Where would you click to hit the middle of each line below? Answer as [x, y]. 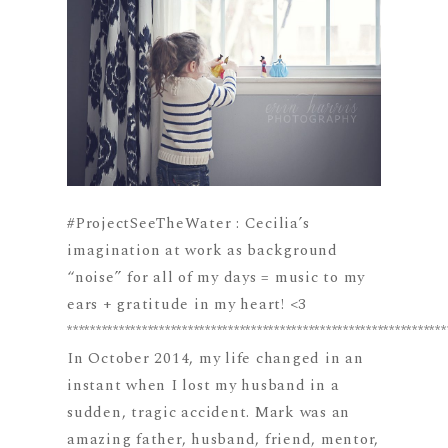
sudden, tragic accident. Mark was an [209, 413]
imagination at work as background [202, 251]
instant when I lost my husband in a [203, 386]
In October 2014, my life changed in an [215, 359]
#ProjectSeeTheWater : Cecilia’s [188, 224]
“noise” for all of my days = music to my [216, 278]
